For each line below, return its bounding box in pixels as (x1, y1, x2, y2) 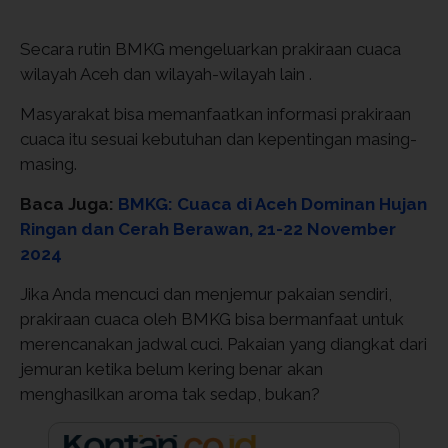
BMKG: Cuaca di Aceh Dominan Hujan (118, 194, 427, 214)
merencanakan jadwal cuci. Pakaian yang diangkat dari (20, 334, 427, 354)
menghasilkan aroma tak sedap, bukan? (20, 384, 320, 404)
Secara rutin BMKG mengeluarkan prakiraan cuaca (20, 39, 401, 59)
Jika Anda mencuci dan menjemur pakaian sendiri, (20, 284, 392, 304)
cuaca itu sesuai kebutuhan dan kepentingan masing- (20, 129, 417, 149)
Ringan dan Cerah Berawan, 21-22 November (20, 219, 396, 239)
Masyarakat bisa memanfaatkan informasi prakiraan (20, 104, 411, 124)
